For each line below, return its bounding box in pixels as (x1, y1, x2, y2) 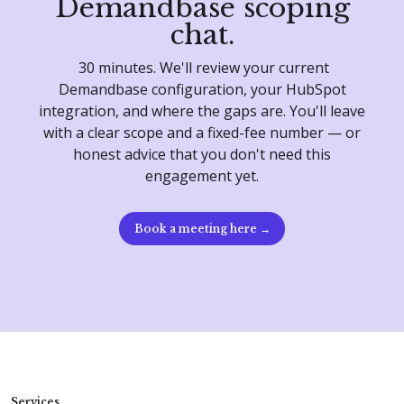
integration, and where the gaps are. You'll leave (39, 101, 365, 122)
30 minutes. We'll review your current (75, 58, 329, 78)
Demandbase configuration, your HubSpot (58, 79, 346, 100)
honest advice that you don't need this (73, 144, 331, 165)
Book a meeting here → (133, 222, 271, 236)
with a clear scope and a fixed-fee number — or (43, 123, 361, 143)
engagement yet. (145, 166, 259, 187)
